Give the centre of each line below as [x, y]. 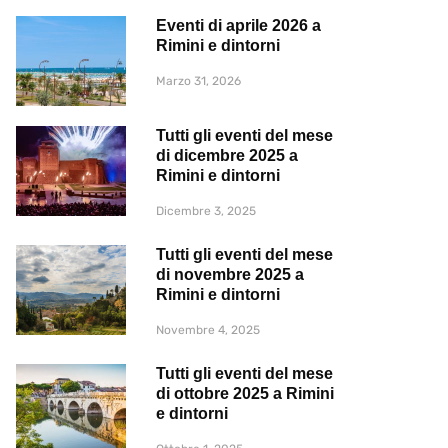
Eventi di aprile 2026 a [238, 25]
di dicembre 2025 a [227, 155]
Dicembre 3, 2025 [206, 211]
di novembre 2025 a [230, 274]
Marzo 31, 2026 [198, 81]
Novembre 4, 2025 [208, 330]
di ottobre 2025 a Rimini [245, 393]
